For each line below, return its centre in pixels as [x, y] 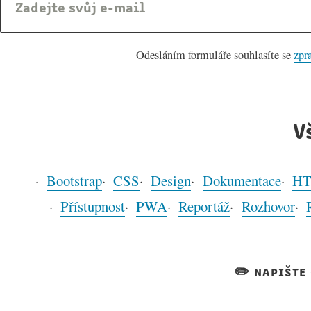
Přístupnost [93, 207]
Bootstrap [74, 181]
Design [171, 181]
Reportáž [204, 207]
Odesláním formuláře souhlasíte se [215, 55]
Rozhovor [268, 207]
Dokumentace [242, 181]
